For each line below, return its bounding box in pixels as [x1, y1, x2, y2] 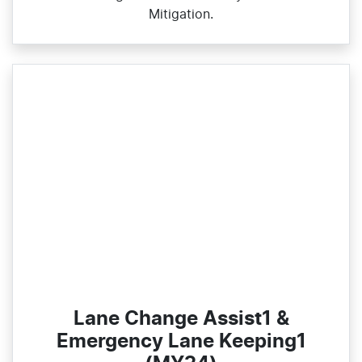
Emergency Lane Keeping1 [56, 331, 306, 351]
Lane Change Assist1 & [73, 309, 289, 329]
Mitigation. [149, 8, 213, 22]
